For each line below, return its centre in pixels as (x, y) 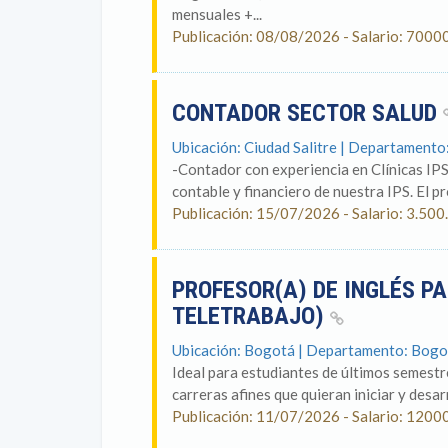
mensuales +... (217, 14)
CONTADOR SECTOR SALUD (307, 113)
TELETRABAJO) (251, 316)
